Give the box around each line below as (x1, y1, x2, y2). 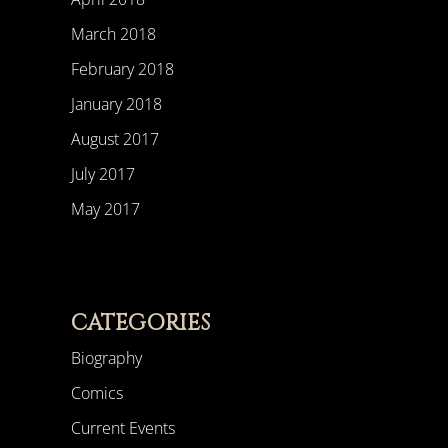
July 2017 (70, 163, 135, 186)
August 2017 (70, 128, 159, 151)
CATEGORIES (70, 309, 210, 339)
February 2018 (70, 58, 174, 81)
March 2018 (70, 23, 156, 46)
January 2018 (70, 93, 162, 116)
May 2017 (70, 198, 140, 221)
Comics (70, 382, 123, 405)
